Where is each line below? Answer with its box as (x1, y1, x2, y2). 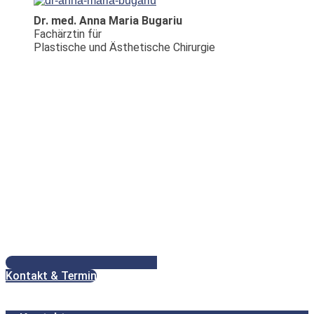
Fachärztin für (34, 27, 102, 41)
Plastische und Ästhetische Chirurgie (34, 41, 215, 55)
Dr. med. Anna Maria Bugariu (34, 14, 182, 28)
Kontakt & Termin (6, 269, 97, 283)
